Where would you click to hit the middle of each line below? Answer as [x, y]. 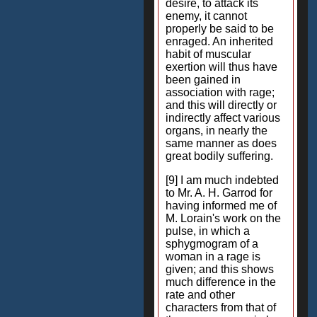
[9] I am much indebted [222, 180]
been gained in [203, 80]
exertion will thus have [221, 67]
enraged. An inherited [219, 41]
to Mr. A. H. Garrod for [219, 193]
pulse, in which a [208, 231]
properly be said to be [220, 29]
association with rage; [220, 92]
